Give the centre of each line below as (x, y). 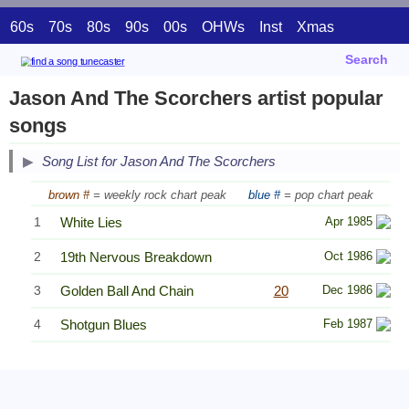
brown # (69, 194)
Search (367, 59)
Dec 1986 (347, 289)
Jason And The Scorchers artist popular (196, 98)
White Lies (91, 223)
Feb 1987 (348, 324)
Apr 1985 (349, 222)
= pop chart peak (329, 194)
